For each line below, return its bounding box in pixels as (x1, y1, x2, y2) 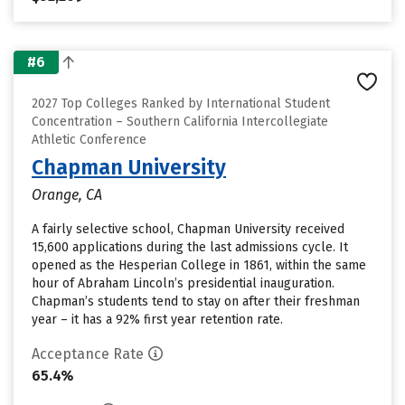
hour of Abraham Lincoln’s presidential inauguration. (32, 276, 334, 291)
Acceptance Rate (32, 345, 144, 363)
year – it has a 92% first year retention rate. (32, 312, 283, 327)
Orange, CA (32, 186, 102, 203)
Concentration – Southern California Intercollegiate (32, 114, 328, 129)
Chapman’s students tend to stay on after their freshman (32, 294, 360, 309)
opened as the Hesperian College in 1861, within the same (32, 258, 366, 273)
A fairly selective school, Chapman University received (32, 221, 344, 237)
